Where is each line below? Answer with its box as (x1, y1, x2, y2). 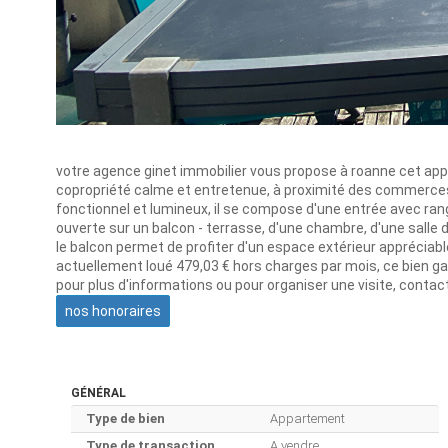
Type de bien (86, 411, 165, 427)
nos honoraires (65, 303, 161, 320)
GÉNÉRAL (71, 386, 126, 401)
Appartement (269, 411, 345, 427)
